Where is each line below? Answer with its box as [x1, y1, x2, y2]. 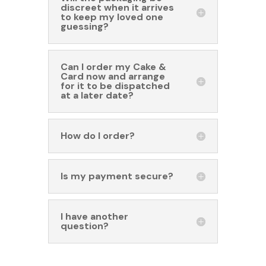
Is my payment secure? [60, 170, 173, 183]
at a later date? [60, 89, 134, 102]
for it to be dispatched [60, 80, 170, 93]
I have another [60, 210, 128, 223]
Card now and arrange [60, 70, 165, 83]
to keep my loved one [60, 11, 163, 24]
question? [60, 220, 109, 233]
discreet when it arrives [60, 1, 174, 14]
